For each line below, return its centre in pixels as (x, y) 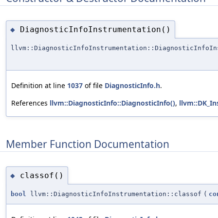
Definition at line (39, 86)
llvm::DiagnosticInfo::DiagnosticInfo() (112, 103)
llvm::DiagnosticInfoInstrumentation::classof (114, 194)
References (30, 103)
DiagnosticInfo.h (132, 86)
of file (94, 86)
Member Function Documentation (88, 144)
